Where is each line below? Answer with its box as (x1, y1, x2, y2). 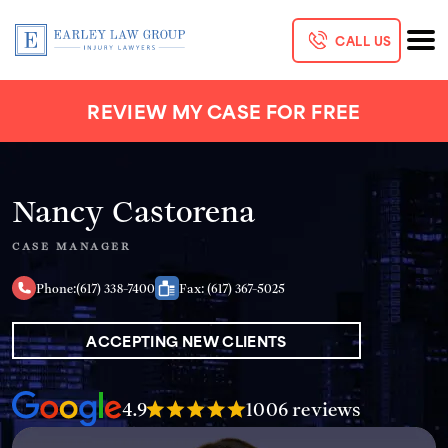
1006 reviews (246, 394, 362, 424)
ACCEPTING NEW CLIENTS (86, 329, 287, 352)
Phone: (36, 278, 76, 297)
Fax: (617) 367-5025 (179, 278, 285, 297)
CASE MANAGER (12, 238, 131, 254)
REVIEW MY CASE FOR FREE (87, 96, 361, 125)
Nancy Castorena (12, 187, 255, 232)
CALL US (335, 30, 392, 50)
